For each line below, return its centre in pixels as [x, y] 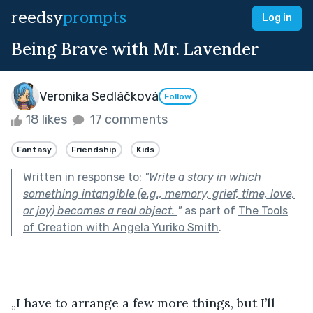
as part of [210, 210]
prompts [95, 18]
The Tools [263, 210]
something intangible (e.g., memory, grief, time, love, [159, 194]
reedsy [37, 18]
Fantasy [34, 149]
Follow [178, 97]
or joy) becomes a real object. [100, 210]
